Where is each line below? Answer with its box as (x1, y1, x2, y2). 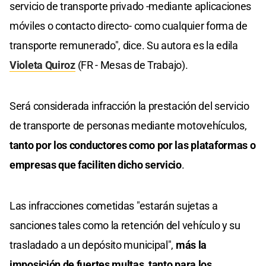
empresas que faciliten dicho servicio (9, 158, 182, 171)
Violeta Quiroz (9, 58, 75, 71)
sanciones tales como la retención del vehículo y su (9, 218, 240, 232)
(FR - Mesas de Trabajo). (75, 58, 188, 71)
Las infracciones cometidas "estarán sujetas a (9, 199, 218, 212)
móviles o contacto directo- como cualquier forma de (9, 19, 248, 32)
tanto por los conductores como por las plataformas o (9, 138, 256, 151)
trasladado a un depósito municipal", (9, 238, 176, 251)
